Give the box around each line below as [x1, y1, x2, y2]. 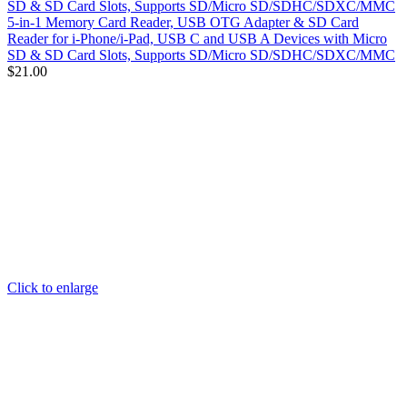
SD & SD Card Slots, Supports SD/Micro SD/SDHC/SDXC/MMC [7, 46, 395, 63]
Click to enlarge [7, 279, 98, 295]
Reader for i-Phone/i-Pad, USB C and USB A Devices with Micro [7, 30, 387, 46]
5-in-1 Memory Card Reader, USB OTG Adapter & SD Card [7, 14, 359, 30]
